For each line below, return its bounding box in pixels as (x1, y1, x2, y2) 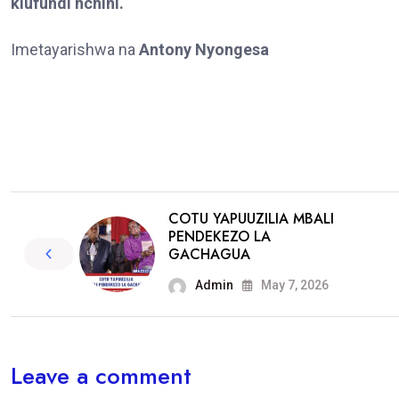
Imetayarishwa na (11, 39, 139, 59)
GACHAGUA (168, 243, 250, 265)
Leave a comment (11, 358, 191, 393)
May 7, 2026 (258, 277, 329, 292)
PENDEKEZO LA (168, 225, 271, 247)
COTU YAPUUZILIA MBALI (168, 208, 334, 229)
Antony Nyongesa (139, 39, 269, 59)
